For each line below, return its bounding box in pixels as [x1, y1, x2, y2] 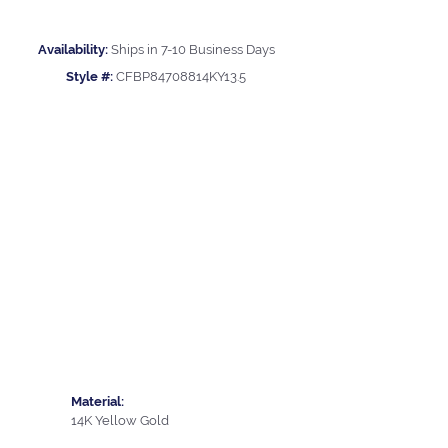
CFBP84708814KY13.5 [116, 69, 246, 85]
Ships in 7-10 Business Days [110, 42, 275, 58]
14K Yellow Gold [71, 412, 169, 428]
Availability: [37, 42, 108, 58]
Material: [71, 393, 124, 409]
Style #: [66, 69, 113, 85]
